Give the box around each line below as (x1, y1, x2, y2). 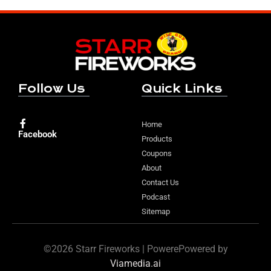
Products (142, 134, 172, 143)
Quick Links (142, 82, 222, 96)
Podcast (142, 192, 170, 201)
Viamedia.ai (110, 258, 161, 269)
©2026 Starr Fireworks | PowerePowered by (43, 243, 228, 255)
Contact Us (142, 178, 179, 187)
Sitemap (142, 207, 170, 216)
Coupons (142, 149, 172, 158)
